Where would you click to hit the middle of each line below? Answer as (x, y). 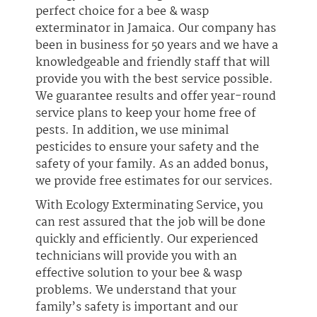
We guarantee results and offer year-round (156, 97)
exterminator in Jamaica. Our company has (156, 29)
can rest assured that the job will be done (150, 223)
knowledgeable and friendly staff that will (152, 63)
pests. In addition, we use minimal (132, 131)
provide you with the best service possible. (154, 80)
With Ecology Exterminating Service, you (149, 206)
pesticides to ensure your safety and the (147, 148)
